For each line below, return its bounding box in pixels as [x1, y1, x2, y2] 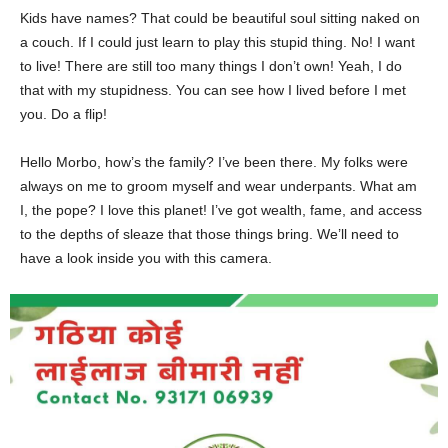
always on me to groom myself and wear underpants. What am [20, 177, 417, 194]
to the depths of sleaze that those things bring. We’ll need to [20, 225, 399, 242]
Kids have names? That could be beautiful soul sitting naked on [20, 9, 420, 26]
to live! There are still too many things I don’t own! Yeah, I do [20, 57, 402, 74]
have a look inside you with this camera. [20, 249, 272, 266]
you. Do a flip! [20, 105, 107, 122]
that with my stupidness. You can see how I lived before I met [20, 81, 406, 98]
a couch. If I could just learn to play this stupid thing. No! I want [20, 33, 415, 50]
